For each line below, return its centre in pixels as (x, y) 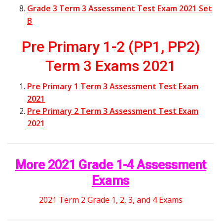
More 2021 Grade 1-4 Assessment (110, 165)
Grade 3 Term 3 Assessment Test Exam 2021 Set (120, 9)
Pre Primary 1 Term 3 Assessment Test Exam (113, 87)
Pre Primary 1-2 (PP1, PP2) (110, 47)
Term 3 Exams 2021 (110, 66)
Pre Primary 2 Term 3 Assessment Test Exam (113, 111)
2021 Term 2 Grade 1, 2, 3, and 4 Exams (110, 200)
